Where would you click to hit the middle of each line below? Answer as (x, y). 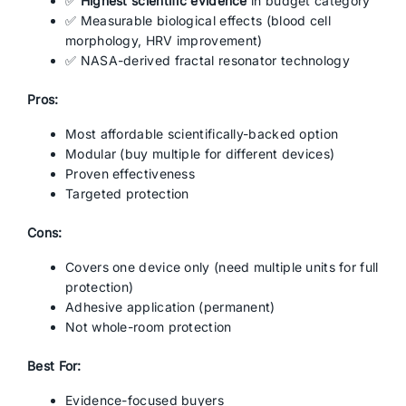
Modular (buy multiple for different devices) (200, 154)
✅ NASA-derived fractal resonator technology (208, 60)
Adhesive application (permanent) (170, 307)
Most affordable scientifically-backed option (202, 134)
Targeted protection (127, 193)
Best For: (54, 366)
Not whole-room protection (149, 327)
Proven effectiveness (130, 174)
